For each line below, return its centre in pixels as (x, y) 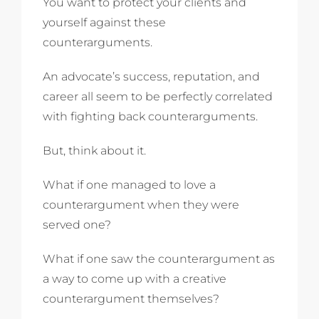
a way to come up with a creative (135, 279)
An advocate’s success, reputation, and (151, 77)
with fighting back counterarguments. (150, 117)
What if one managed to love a (129, 185)
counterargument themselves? (131, 299)
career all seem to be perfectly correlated (158, 97)
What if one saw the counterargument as (159, 259)
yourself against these (104, 23)
